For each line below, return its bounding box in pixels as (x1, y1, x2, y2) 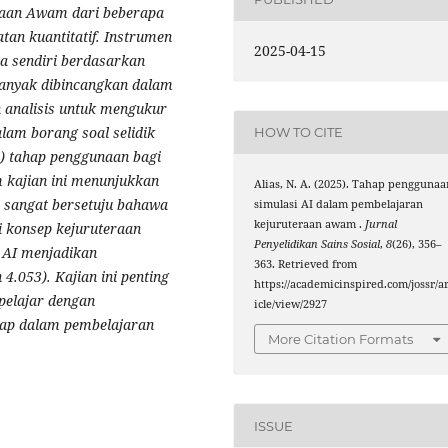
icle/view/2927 (254, 296, 328, 311)
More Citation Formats (268, 331, 414, 348)
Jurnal (365, 216, 398, 231)
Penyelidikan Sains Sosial (254, 236, 381, 251)
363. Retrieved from (254, 256, 358, 271)
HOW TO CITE (254, 124, 344, 141)
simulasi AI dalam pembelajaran (254, 196, 424, 211)
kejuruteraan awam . (254, 216, 366, 231)
